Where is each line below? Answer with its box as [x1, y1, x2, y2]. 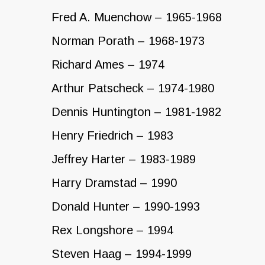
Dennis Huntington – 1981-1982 [51, 105, 221, 118]
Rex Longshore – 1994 [51, 223, 173, 237]
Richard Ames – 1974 [51, 57, 164, 71]
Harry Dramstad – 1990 [51, 176, 177, 189]
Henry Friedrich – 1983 [51, 128, 173, 142]
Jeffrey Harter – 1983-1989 [51, 152, 196, 166]
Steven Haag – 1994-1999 [51, 247, 192, 260]
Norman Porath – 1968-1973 [51, 34, 205, 47]
